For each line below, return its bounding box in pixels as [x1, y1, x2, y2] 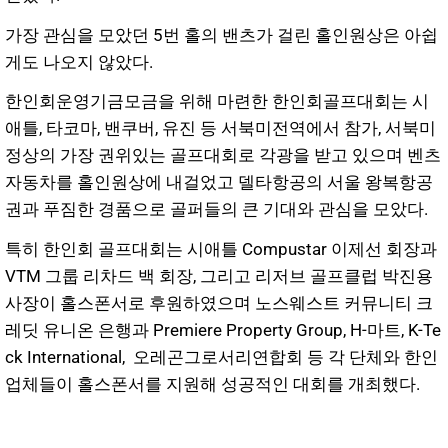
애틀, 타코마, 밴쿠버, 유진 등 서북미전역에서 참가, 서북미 [5, 118, 436, 139]
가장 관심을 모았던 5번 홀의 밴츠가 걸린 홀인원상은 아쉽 [5, 24, 438, 45]
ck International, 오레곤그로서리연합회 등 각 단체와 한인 [5, 347, 438, 368]
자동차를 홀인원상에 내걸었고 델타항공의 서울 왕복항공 [5, 172, 433, 193]
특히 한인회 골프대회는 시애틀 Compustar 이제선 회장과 [5, 239, 437, 260]
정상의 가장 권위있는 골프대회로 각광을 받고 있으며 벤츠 [5, 145, 441, 166]
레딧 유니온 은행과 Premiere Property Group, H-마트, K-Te [5, 320, 441, 341]
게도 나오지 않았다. [5, 51, 157, 72]
